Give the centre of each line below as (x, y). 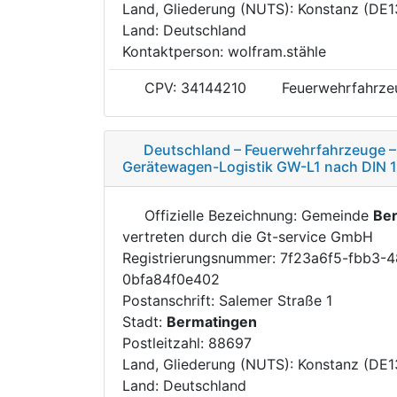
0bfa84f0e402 (171, 279)
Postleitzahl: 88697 (187, 343)
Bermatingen (212, 321)
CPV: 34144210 (193, 87)
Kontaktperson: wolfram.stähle (224, 51)
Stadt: (144, 321)
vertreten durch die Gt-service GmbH (248, 236)
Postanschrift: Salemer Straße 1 (227, 300)
